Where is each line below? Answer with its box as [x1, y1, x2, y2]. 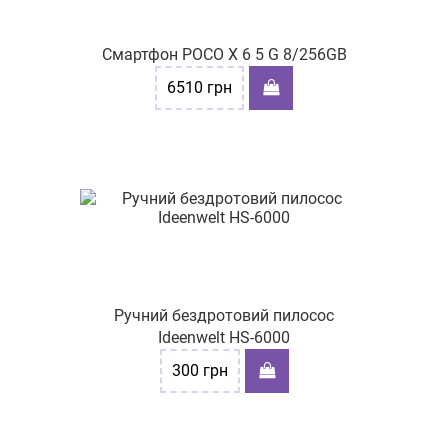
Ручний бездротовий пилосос [114, 306, 334, 325]
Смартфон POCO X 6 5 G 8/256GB [101, 45, 347, 64]
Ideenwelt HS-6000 [158, 328, 290, 347]
